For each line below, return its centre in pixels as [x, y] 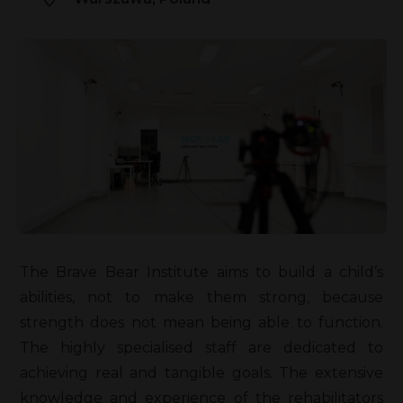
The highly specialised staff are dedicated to [201, 347]
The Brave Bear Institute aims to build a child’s [201, 272]
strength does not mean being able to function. [201, 322]
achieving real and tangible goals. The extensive [201, 372]
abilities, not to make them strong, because [201, 297]
